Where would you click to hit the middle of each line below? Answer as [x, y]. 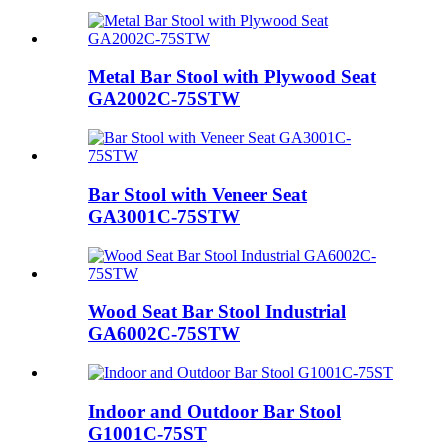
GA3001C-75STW [164, 216]
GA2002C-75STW [164, 99]
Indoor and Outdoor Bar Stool [214, 411]
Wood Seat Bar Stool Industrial [217, 312]
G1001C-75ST [147, 433]
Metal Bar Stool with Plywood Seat [232, 77]
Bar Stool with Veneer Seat [197, 194]
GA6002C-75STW [164, 334]
